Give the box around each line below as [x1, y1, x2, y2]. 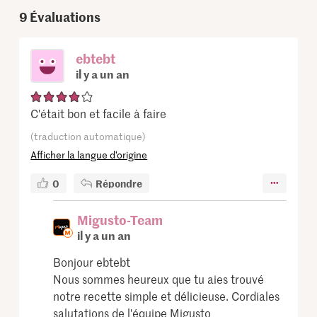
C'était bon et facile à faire [30, 105, 167, 121]
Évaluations [30, 7, 101, 25]
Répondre [96, 175, 143, 190]
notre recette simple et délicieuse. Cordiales [53, 287, 280, 304]
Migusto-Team [77, 210, 163, 229]
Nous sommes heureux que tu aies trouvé [53, 270, 265, 287]
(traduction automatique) [30, 129, 146, 143]
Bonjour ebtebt [53, 253, 131, 270]
